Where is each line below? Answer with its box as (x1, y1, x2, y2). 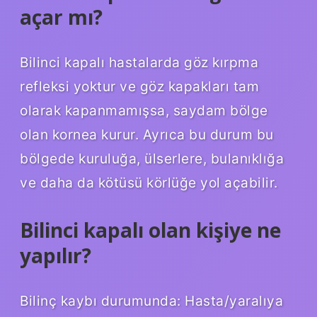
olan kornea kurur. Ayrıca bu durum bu (20, 125, 274, 143)
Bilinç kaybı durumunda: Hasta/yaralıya (20, 292, 283, 309)
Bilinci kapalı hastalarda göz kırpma (20, 53, 258, 71)
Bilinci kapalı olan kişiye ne (20, 216, 281, 243)
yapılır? (20, 241, 91, 269)
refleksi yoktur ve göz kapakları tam (20, 77, 259, 95)
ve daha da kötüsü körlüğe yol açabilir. (20, 173, 278, 191)
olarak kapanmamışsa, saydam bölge (20, 101, 268, 119)
